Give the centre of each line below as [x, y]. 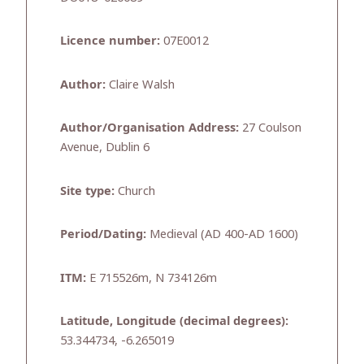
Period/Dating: [103, 234]
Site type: [87, 190]
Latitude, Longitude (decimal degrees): [174, 321]
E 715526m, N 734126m [152, 277]
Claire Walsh [140, 83]
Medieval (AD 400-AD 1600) [222, 234]
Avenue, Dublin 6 [105, 147]
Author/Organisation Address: [149, 127]
